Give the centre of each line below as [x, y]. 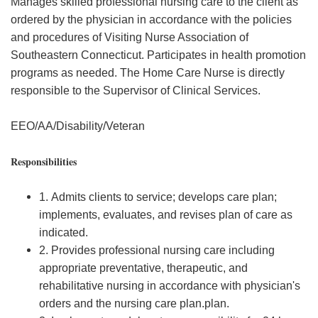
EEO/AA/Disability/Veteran [78, 126]
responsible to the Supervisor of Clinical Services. [136, 91]
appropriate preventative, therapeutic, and [143, 268]
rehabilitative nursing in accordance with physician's [170, 286]
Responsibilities [44, 161]
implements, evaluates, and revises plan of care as [166, 215]
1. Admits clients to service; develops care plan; [158, 197]
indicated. [64, 232]
